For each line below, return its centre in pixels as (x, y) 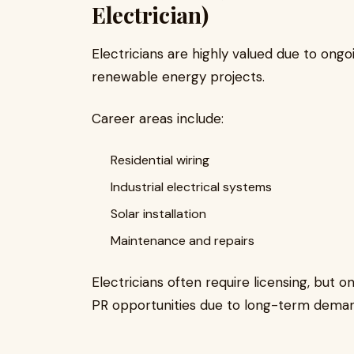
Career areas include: (158, 119)
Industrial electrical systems (191, 187)
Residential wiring (160, 160)
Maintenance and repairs (183, 241)
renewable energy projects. (178, 77)
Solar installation (158, 214)
